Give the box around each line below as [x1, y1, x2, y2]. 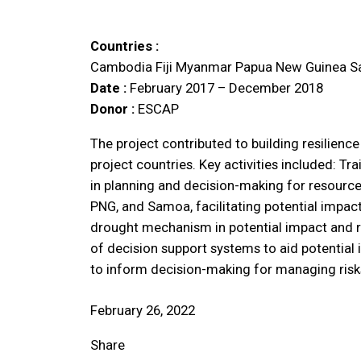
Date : [90, 80, 130, 97]
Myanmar [176, 59, 235, 76]
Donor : [90, 101, 138, 118]
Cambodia [90, 59, 156, 76]
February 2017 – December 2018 [130, 80, 323, 97]
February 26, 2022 [90, 302, 195, 319]
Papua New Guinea [235, 59, 350, 76]
